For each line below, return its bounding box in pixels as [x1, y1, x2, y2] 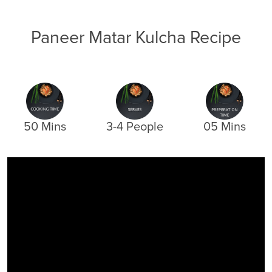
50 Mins [23, 120, 66, 135]
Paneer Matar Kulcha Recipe [31, 27, 241, 49]
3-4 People [106, 120, 163, 135]
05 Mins [203, 120, 246, 135]
